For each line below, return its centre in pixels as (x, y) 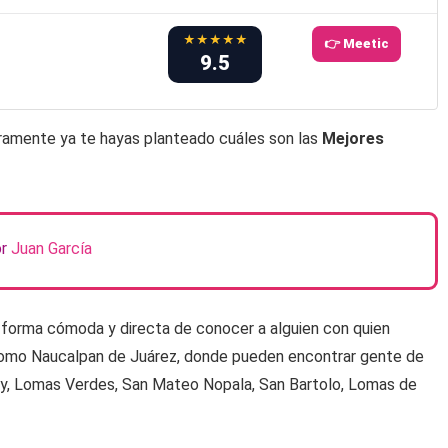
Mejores (353, 139)
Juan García (51, 249)
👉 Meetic (356, 44)
